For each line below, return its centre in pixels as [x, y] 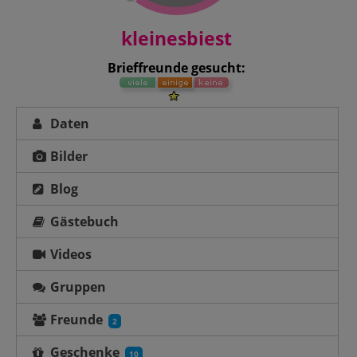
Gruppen [76, 286]
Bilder [67, 156]
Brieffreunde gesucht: [177, 67]
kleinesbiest [177, 38]
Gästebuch [82, 221]
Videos [69, 254]
